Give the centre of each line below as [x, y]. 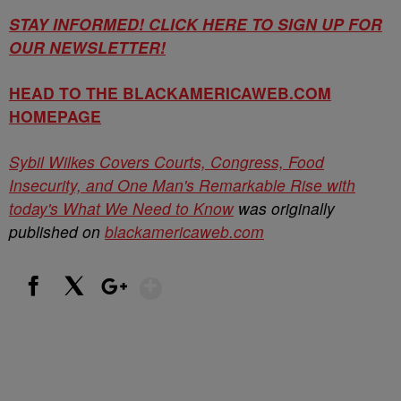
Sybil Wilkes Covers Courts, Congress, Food [166, 162]
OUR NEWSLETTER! [87, 47]
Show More [231, 281]
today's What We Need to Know [121, 208]
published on [57, 231]
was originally [284, 208]
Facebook [42, 306]
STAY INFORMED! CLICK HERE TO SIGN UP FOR [196, 24]
